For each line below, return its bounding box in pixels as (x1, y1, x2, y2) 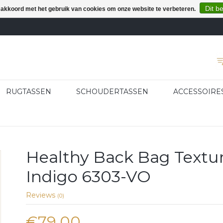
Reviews (26, 191, 58, 200)
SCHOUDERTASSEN (76, 87, 148, 96)
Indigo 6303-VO (26, 166, 151, 186)
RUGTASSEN (6, 87, 51, 96)
